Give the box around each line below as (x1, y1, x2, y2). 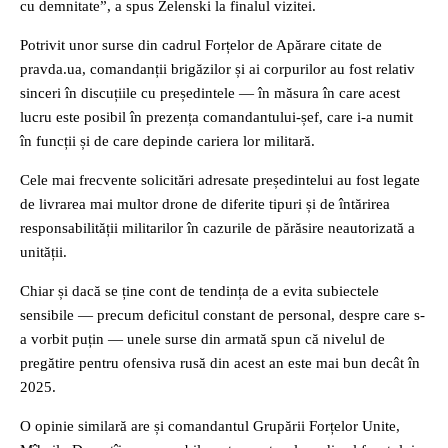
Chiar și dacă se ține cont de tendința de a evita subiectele (20, 283, 379, 299)
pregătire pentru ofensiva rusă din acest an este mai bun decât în (20, 355, 420, 371)
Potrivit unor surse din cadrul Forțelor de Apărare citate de (20, 37, 382, 53)
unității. (20, 244, 67, 260)
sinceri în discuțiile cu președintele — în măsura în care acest (20, 85, 400, 101)
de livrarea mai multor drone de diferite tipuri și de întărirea (20, 196, 390, 212)
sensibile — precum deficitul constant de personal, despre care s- (20, 307, 425, 323)
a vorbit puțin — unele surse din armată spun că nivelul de (20, 331, 385, 347)
